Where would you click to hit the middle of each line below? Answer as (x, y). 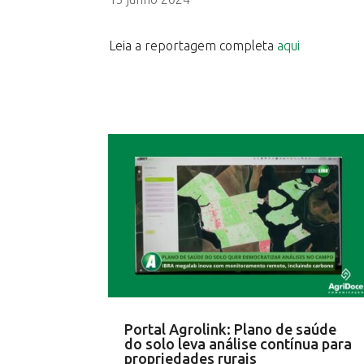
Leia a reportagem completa (193, 45)
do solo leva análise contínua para (238, 343)
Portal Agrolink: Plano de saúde (231, 329)
